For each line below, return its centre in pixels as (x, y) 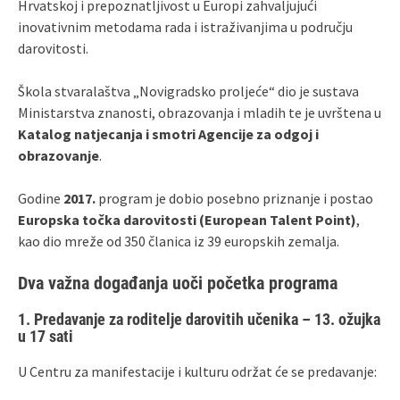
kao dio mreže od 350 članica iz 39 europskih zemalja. (179, 241)
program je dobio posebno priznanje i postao (234, 198)
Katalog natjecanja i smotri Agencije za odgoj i (168, 133)
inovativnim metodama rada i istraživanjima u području (185, 26)
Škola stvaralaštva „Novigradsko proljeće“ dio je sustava (188, 91)
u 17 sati (46, 336)
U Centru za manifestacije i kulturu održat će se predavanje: (197, 371)
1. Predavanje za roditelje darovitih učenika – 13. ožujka (199, 319)
